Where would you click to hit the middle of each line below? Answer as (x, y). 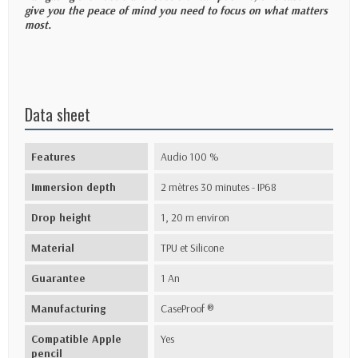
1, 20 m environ (195, 218)
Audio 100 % (190, 157)
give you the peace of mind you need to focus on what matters (176, 11)
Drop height (61, 218)
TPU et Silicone (193, 248)
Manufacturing (68, 309)
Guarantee (58, 278)
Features (54, 157)
